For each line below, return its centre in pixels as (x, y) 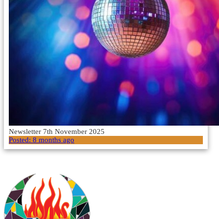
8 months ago (54, 140)
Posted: (21, 140)
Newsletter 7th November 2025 (57, 131)
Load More (21, 161)
